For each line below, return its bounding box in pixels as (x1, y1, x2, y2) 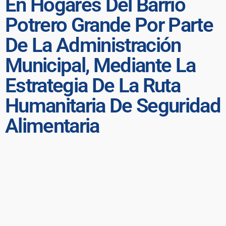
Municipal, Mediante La (5, 53, 196, 77)
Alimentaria (5, 114, 99, 138)
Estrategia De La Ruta (5, 73, 181, 97)
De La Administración (5, 33, 181, 57)
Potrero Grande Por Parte (5, 13, 213, 37)
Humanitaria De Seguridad (5, 93, 221, 118)
